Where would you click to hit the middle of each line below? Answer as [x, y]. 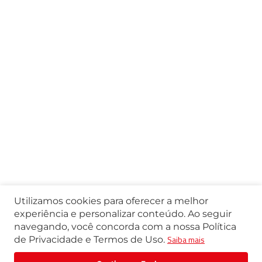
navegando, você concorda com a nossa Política [125, 227]
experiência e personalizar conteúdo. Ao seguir [123, 214]
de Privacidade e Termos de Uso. [89, 239]
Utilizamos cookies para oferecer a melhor [111, 201]
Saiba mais [186, 239]
